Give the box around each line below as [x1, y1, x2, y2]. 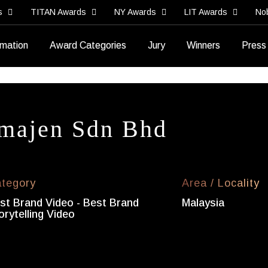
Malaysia [182, 197, 225, 209]
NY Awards [114, 7, 159, 17]
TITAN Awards [31, 7, 89, 17]
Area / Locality [182, 177, 260, 189]
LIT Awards [184, 7, 230, 17]
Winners [187, 40, 220, 50]
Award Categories [50, 40, 126, 50]
